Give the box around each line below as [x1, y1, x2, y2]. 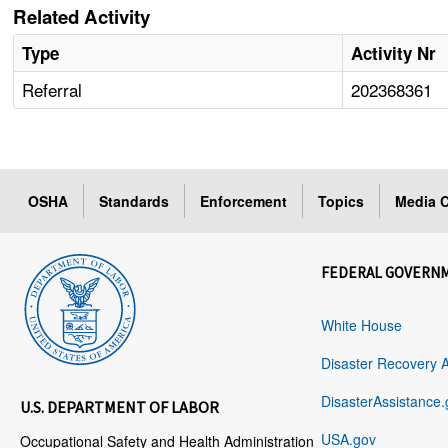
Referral [22, 77, 83, 103]
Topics [318, 191, 365, 212]
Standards [99, 191, 170, 212]
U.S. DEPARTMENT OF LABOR [20, 397, 220, 418]
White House [321, 315, 402, 336]
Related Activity [13, 3, 151, 31]
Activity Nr [351, 41, 437, 66]
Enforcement [200, 191, 288, 212]
